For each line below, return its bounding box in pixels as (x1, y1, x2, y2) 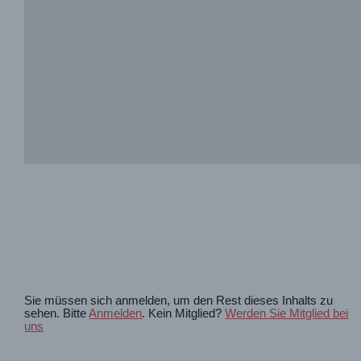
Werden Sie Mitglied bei (225, 307, 349, 321)
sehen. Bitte (24, 307, 89, 321)
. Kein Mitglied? (142, 307, 226, 321)
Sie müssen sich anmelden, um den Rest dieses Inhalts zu (24, 294, 334, 308)
